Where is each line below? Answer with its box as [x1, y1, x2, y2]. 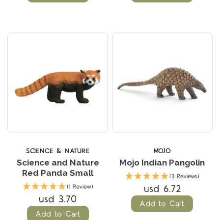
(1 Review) [66, 182, 93, 191]
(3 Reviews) [169, 172, 199, 181]
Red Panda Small [22, 167, 94, 178]
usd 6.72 [143, 182, 181, 196]
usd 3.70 [39, 192, 77, 206]
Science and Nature [16, 157, 99, 167]
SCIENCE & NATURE [26, 146, 90, 156]
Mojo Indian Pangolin [119, 157, 205, 167]
